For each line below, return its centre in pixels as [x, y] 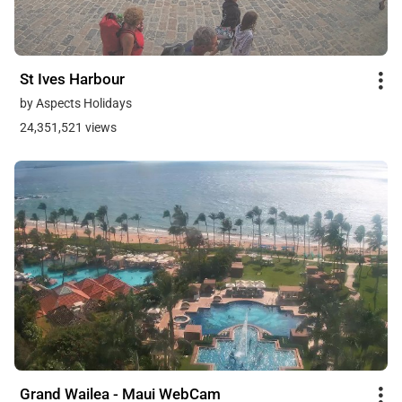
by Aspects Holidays [76, 103]
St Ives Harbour [72, 79]
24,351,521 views [68, 127]
